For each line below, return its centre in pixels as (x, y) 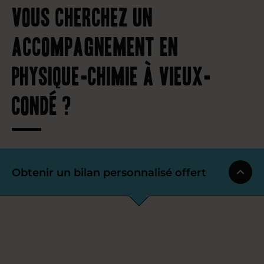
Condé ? (42, 104)
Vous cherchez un (82, 15)
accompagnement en (95, 45)
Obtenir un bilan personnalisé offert (109, 172)
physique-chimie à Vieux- (111, 74)
